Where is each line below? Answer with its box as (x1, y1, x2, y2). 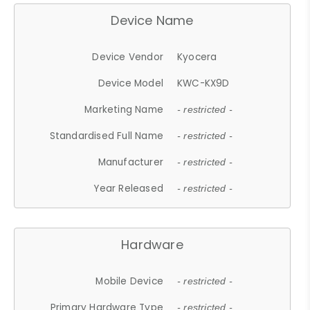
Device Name (111, 11, 194, 29)
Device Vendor (92, 50, 164, 64)
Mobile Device (95, 274, 164, 288)
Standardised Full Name (49, 129, 164, 143)
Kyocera (177, 50, 217, 64)
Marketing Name (84, 102, 164, 116)
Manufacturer (98, 155, 164, 169)
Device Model (98, 76, 164, 90)
